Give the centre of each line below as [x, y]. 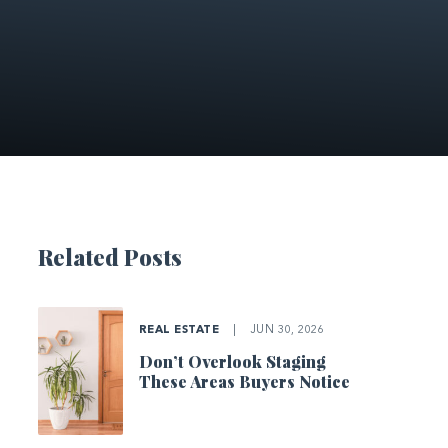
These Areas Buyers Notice [244, 381]
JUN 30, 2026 [285, 330]
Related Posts [109, 256]
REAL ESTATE [180, 330]
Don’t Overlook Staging [232, 361]
